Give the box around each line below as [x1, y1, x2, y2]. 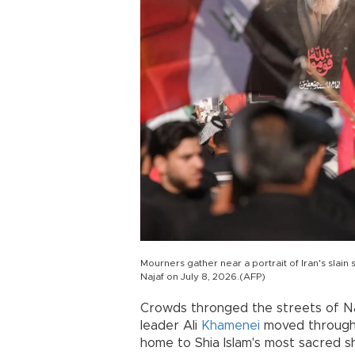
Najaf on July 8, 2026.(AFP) [140, 272, 265, 282]
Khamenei [201, 319, 260, 333]
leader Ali [140, 319, 201, 333]
